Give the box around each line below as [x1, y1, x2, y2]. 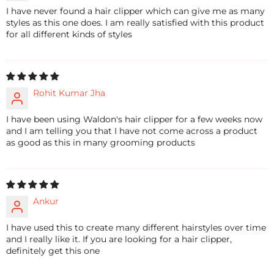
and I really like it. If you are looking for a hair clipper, [6, 234, 232, 245]
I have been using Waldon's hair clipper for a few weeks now [6, 114, 262, 125]
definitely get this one [6, 245, 100, 257]
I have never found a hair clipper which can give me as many [6, 6, 265, 17]
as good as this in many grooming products [6, 137, 195, 149]
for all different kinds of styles [6, 29, 132, 40]
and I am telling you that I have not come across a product [6, 125, 257, 137]
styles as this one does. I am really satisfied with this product [6, 17, 264, 29]
